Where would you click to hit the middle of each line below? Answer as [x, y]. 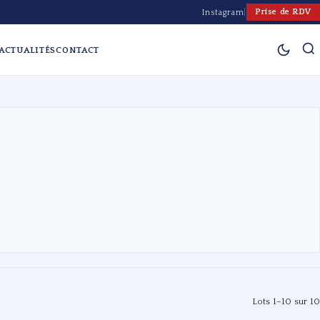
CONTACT [78, 50]
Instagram [223, 12]
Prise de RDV [283, 12]
